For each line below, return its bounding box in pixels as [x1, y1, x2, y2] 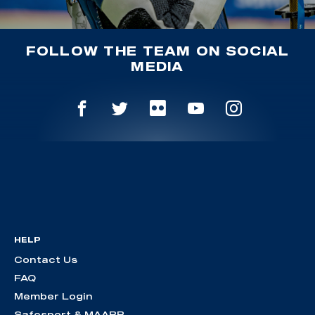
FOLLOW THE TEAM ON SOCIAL [25, 43, 290, 58]
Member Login [14, 290, 93, 302]
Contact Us [14, 254, 77, 266]
